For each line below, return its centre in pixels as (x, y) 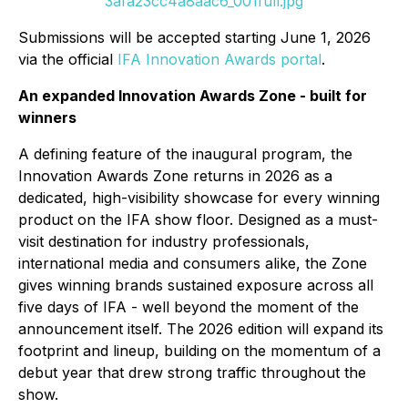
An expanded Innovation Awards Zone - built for (193, 96)
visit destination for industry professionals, (164, 242)
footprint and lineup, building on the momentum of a (199, 351)
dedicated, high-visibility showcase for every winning (199, 198)
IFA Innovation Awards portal (219, 60)
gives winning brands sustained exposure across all (196, 286)
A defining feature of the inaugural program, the (185, 154)
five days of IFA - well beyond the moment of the (189, 307)
